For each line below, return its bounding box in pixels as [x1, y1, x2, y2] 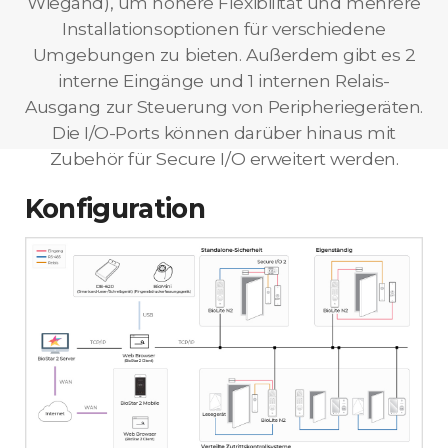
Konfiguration [24, 192, 206, 225]
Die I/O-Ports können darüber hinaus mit [51, 122, 397, 143]
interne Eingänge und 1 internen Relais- [57, 70, 391, 91]
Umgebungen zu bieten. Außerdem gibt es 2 [32, 44, 416, 65]
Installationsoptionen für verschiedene [62, 18, 386, 39]
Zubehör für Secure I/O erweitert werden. [49, 148, 399, 169]
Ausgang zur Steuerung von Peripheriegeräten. [25, 96, 423, 117]
